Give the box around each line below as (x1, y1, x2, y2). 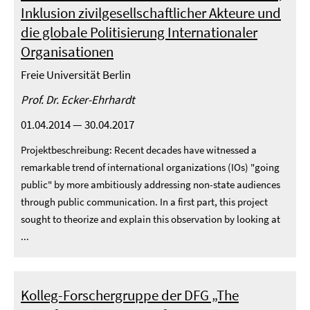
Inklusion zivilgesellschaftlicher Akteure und (21, 3, 281, 22)
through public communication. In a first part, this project (21, 195, 268, 208)
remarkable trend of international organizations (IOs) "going (21, 161, 280, 174)
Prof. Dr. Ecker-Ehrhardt (21, 92, 135, 107)
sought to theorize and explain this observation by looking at (21, 212, 280, 226)
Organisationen (21, 42, 113, 61)
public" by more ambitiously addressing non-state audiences (21, 178, 280, 191)
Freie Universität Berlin (21, 67, 131, 82)
